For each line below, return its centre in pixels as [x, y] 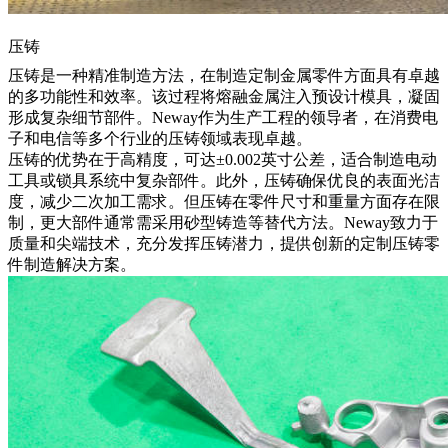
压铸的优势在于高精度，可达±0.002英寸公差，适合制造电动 [222, 159]
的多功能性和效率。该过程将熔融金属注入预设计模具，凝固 [224, 96]
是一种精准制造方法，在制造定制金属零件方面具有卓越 [240, 75]
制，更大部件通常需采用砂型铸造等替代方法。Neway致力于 [223, 222]
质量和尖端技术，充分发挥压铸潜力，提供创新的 [184, 243]
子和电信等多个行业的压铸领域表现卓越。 [160, 138]
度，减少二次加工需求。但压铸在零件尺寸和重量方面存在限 [224, 201]
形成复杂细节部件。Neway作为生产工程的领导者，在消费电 [223, 117]
